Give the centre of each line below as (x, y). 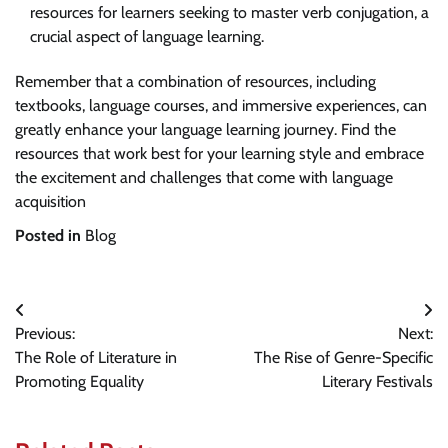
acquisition (50, 201)
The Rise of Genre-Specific (343, 357)
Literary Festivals (377, 381)
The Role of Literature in (96, 357)
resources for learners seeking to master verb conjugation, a (229, 12)
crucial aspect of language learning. (147, 36)
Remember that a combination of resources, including (195, 81)
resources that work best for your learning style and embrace (219, 153)
